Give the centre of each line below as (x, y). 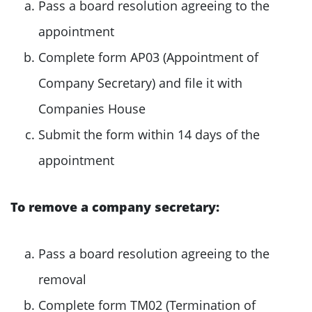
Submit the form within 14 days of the (149, 134)
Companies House (92, 108)
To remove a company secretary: (115, 206)
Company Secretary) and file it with (140, 83)
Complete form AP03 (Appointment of (148, 57)
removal (62, 279)
